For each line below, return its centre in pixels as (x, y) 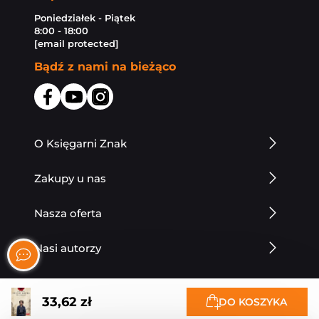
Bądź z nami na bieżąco (105, 67)
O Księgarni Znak (80, 144)
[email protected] (77, 44)
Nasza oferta (68, 214)
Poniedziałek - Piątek (85, 18)
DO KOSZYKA (253, 302)
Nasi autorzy (68, 249)
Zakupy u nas (70, 179)
